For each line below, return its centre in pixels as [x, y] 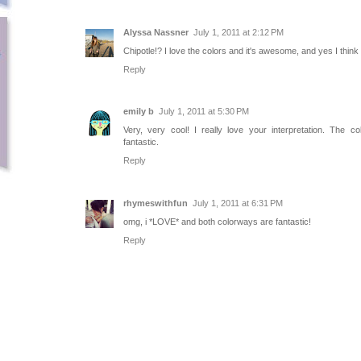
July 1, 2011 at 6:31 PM [238, 203]
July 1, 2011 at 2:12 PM [239, 32]
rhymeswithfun [156, 203]
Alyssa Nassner [156, 32]
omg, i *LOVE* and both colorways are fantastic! [217, 222]
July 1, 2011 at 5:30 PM [204, 112]
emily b [139, 112]
